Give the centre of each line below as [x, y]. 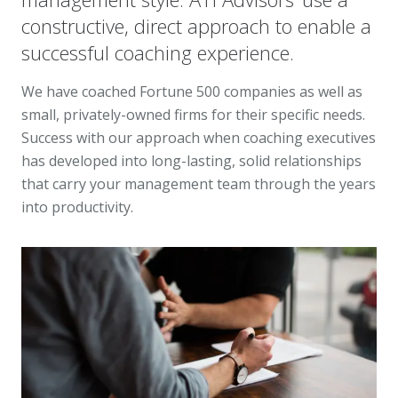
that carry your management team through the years [199, 183]
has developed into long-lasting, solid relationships [191, 160]
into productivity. [77, 207]
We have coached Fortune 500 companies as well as [192, 91]
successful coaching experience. [158, 52]
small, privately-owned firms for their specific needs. [193, 114]
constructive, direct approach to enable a [196, 25]
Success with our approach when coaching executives [199, 137]
